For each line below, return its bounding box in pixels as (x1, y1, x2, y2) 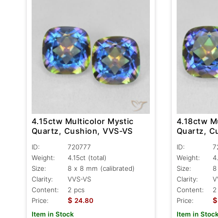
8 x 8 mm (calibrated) (68, 164, 135, 172)
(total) (88, 153, 107, 162)
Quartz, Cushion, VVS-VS (32, 126, 133, 136)
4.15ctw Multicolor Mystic (32, 116, 134, 126)
